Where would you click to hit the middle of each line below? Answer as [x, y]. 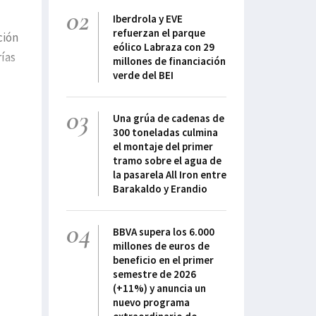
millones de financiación [169, 61]
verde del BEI [143, 75]
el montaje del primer [163, 147]
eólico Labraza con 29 [164, 47]
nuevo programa [151, 303]
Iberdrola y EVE [148, 19]
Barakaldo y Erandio [160, 189]
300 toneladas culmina [165, 133]
